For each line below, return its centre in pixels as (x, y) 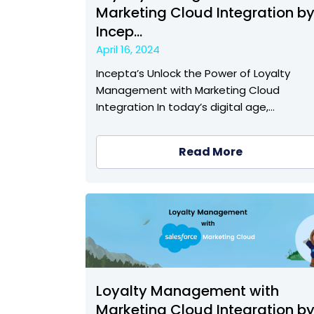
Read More (210, 152)
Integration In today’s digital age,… (185, 107)
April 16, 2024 (128, 50)
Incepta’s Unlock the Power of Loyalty (193, 74)
